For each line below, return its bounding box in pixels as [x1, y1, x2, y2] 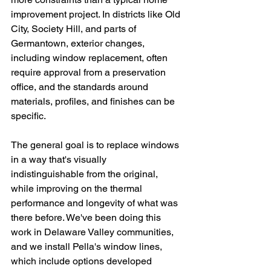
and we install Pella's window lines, [11, 241, 165, 252]
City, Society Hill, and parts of [11, 23, 139, 34]
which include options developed [11, 255, 154, 267]
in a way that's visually [11, 154, 109, 165]
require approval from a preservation [11, 67, 168, 78]
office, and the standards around [11, 81, 151, 93]
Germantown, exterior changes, [11, 38, 147, 49]
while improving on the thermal [11, 183, 145, 194]
